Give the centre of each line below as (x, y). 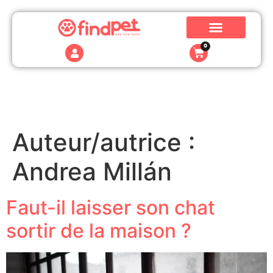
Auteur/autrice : (104, 142)
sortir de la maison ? (99, 231)
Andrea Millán (92, 172)
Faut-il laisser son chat (111, 207)
